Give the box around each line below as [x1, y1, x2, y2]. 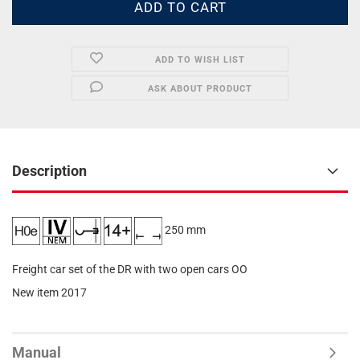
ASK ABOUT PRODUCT [147, 84, 252, 94]
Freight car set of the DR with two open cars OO [12, 263, 247, 276]
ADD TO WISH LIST [154, 55, 245, 65]
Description [12, 162, 87, 179]
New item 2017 [12, 286, 87, 299]
